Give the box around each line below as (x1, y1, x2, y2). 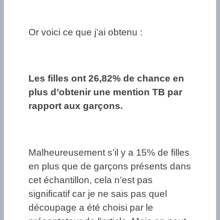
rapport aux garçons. (28, 101, 123, 111)
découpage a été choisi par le (28, 202, 153, 213)
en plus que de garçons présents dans (28, 161, 191, 171)
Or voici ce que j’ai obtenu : (28, 27, 142, 37)
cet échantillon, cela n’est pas (28, 174, 153, 185)
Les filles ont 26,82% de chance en (28, 73, 184, 84)
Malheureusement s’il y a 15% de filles (28, 147, 190, 158)
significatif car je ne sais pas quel (28, 188, 167, 199)
